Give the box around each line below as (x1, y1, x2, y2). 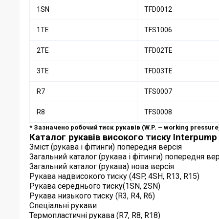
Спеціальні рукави (29, 201, 97, 211)
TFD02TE (144, 46, 173, 55)
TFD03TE (144, 67, 173, 75)
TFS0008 (144, 108, 172, 116)
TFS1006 (144, 26, 172, 34)
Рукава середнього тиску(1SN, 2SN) (29, 181, 160, 191)
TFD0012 (144, 5, 172, 14)
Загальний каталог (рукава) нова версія (29, 162, 174, 172)
